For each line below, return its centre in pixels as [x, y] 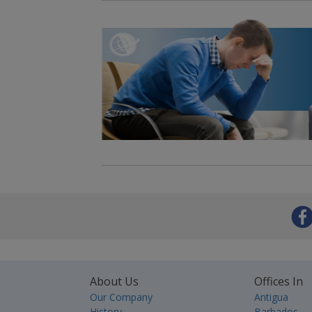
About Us [114, 281]
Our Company [121, 297]
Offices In [279, 281]
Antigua [272, 297]
